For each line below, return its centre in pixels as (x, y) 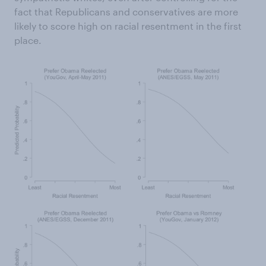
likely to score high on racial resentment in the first (128, 26)
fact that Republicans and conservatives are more (126, 12)
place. (28, 40)
